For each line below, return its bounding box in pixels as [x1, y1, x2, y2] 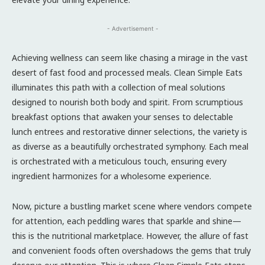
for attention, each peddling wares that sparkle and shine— [12, 215, 241, 227]
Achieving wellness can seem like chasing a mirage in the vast [12, 51, 248, 63]
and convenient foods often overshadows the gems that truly [12, 244, 251, 256]
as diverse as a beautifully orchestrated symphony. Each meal [12, 140, 248, 152]
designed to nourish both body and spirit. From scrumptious [12, 96, 243, 108]
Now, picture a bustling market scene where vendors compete [12, 200, 252, 212]
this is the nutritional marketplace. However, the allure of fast [12, 230, 248, 241]
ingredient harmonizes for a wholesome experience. [12, 170, 211, 182]
